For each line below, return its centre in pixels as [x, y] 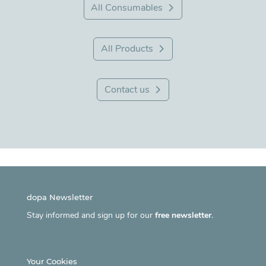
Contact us [127, 89]
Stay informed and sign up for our [91, 216]
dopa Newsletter [59, 197]
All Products [127, 48]
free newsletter [183, 216]
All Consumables [127, 8]
